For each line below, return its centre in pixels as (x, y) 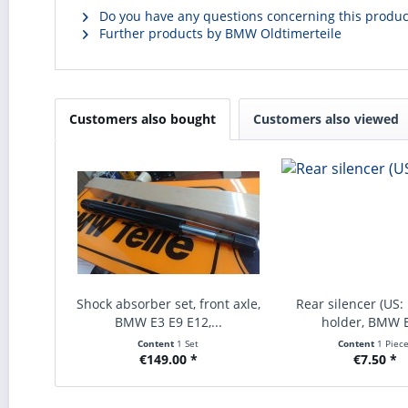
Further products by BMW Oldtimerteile (219, 33)
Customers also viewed (326, 119)
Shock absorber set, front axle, (168, 304)
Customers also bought (143, 119)
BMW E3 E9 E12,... (168, 322)
